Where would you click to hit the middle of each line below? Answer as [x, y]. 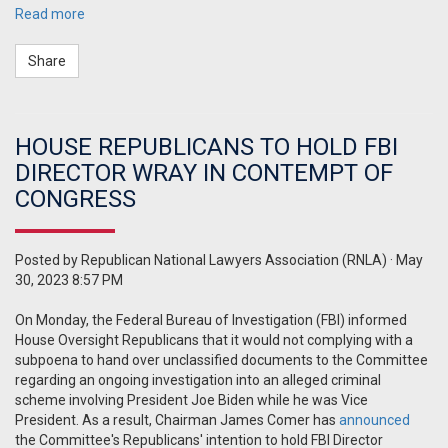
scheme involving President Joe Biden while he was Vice [191, 400]
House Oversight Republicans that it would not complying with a [214, 340]
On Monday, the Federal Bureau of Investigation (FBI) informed [211, 320]
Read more [50, 14]
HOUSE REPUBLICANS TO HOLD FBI [206, 147]
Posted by [48, 260]
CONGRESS [75, 199]
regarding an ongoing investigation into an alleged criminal [198, 380]
